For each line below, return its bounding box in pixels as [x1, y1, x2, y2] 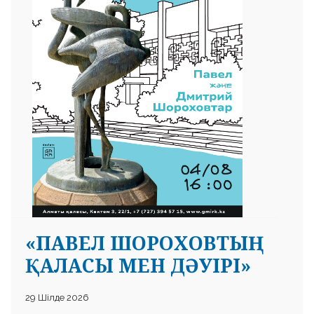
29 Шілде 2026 [25, 292, 89, 303]
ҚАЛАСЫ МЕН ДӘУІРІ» [25, 252, 251, 278]
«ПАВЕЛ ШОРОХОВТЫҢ [25, 229, 248, 256]
